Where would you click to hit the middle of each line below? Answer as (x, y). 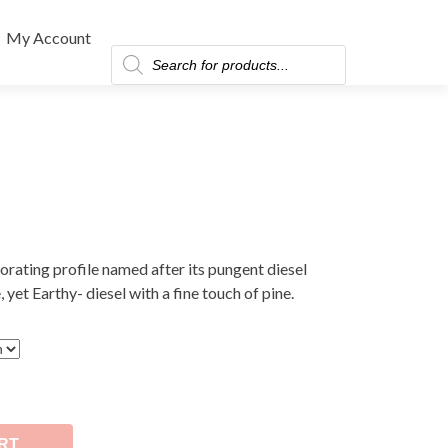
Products (141, 51)
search (132, 67)
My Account (48, 37)
